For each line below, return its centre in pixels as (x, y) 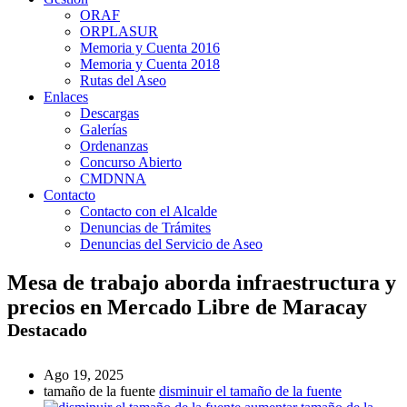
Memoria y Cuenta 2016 (150, 47)
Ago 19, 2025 (84, 375)
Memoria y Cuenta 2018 (150, 64)
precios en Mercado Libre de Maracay (187, 307)
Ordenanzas (114, 145)
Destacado (47, 329)
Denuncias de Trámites (145, 227)
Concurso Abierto (131, 162)
